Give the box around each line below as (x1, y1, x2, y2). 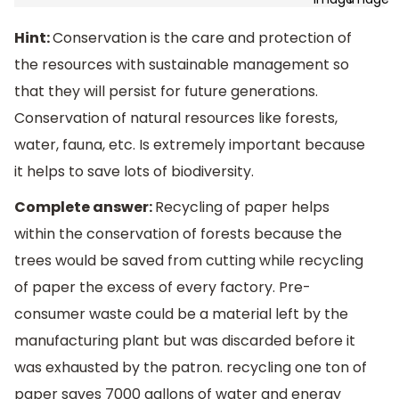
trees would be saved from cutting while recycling (14, 250, 363, 272)
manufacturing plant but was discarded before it (14, 330, 355, 352)
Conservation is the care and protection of (53, 28, 352, 49)
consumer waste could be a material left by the (14, 304, 348, 325)
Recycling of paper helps (155, 197, 330, 218)
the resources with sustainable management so (14, 54, 349, 76)
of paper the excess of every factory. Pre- (14, 277, 311, 298)
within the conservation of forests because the (14, 224, 342, 245)
